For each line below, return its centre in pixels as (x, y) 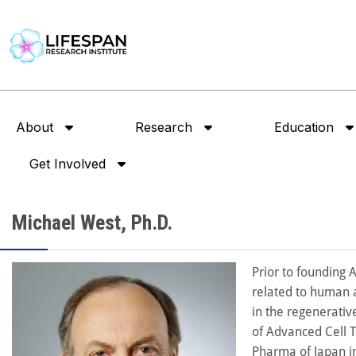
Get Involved (67, 164)
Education (304, 128)
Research (164, 128)
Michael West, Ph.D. (92, 223)
